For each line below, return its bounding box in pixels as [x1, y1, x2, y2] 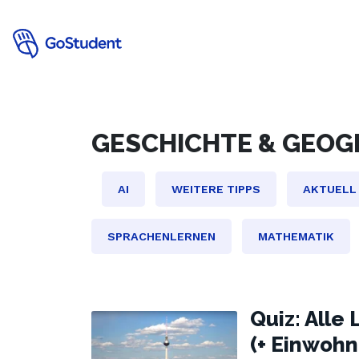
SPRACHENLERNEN [107, 230, 216, 243]
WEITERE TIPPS [171, 183, 260, 196]
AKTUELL [303, 183, 357, 196]
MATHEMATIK [258, 230, 334, 243]
